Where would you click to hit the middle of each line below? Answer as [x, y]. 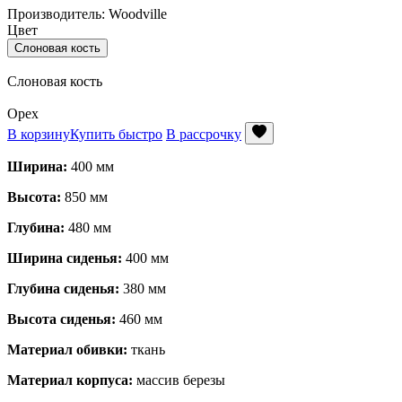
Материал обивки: [67, 349]
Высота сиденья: [61, 319]
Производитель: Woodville [87, 13]
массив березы [179, 380]
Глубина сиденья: [63, 288]
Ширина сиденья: [65, 258]
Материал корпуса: [70, 380]
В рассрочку [204, 134]
